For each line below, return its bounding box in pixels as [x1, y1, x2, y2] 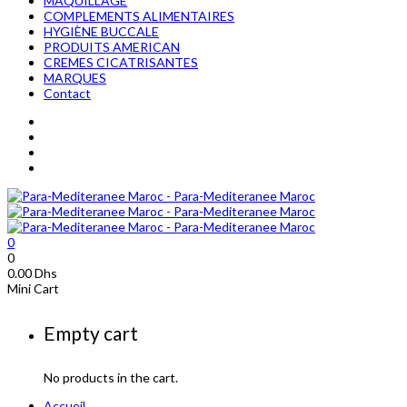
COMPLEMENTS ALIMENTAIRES [44, 7, 234, 24]
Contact [44, 84, 91, 101]
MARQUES [44, 69, 106, 85]
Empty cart [44, 321, 138, 344]
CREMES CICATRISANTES [44, 54, 198, 70]
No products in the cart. [44, 369, 178, 385]
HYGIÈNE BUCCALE [44, 23, 159, 39]
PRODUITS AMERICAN [44, 38, 180, 55]
